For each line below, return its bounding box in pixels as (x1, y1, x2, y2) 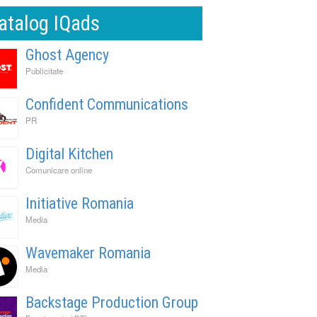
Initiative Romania (25, 194, 134, 212)
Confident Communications (25, 95, 188, 113)
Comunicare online (25, 163, 92, 175)
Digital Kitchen (25, 144, 113, 163)
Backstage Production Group (25, 293, 198, 311)
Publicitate (25, 64, 63, 76)
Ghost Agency (25, 45, 109, 64)
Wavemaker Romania (25, 243, 151, 262)
